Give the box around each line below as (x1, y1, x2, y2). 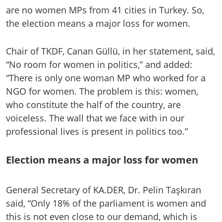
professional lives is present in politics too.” (6, 125, 188, 138)
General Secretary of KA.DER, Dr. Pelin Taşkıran (6, 183, 201, 196)
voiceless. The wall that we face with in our (6, 112, 184, 124)
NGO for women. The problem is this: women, (6, 85, 198, 98)
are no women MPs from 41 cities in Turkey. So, (6, 4, 204, 16)
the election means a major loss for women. (6, 17, 190, 30)
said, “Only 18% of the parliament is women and (6, 197, 206, 209)
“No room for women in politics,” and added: (6, 58, 192, 71)
